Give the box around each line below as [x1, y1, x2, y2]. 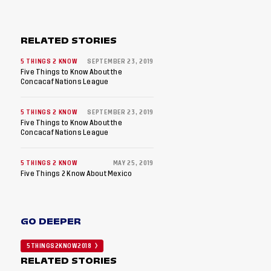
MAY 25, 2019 [113, 160, 154, 166]
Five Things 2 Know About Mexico [21, 170, 132, 177]
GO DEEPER [21, 215, 82, 228]
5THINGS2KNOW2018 [27, 243, 91, 249]
